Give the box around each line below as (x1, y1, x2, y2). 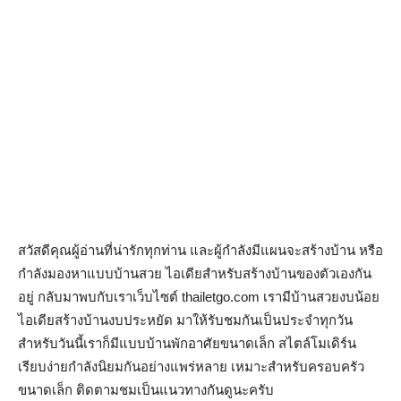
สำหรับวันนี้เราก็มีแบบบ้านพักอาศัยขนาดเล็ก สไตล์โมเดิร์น (18, 336, 356, 351)
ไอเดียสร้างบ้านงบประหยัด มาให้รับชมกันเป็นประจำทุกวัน (18, 312, 353, 328)
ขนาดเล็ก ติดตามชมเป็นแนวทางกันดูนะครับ (18, 382, 274, 397)
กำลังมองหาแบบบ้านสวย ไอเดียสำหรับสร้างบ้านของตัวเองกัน (18, 266, 371, 281)
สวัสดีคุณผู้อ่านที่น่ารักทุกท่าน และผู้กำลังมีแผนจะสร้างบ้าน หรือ (18, 243, 383, 258)
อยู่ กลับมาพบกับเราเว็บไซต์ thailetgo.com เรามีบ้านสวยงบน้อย (18, 289, 380, 304)
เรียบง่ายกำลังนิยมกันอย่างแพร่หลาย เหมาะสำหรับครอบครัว (18, 359, 364, 374)
